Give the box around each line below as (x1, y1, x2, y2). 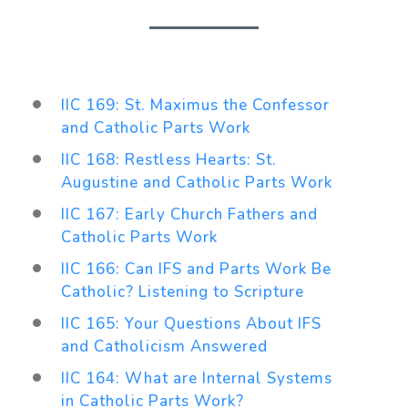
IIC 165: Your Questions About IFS (60, 312, 321, 334)
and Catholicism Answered (61, 335, 269, 357)
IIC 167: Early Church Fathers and (60, 203, 318, 225)
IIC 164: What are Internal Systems (60, 367, 332, 389)
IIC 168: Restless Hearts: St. (60, 148, 277, 170)
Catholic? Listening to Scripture (61, 280, 305, 302)
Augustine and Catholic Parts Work (61, 171, 333, 193)
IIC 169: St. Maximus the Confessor (60, 94, 330, 116)
